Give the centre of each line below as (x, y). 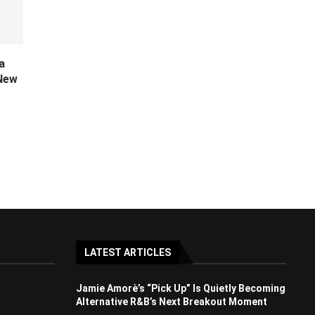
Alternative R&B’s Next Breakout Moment (171, 302)
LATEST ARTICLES (127, 253)
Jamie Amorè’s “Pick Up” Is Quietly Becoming (180, 289)
